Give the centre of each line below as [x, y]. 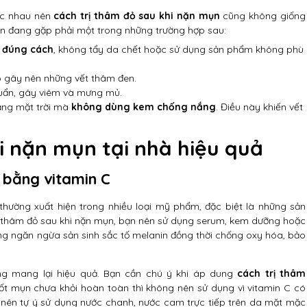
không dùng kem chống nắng [144, 107]
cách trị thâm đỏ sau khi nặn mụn [137, 16]
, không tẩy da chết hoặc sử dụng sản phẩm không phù [179, 49]
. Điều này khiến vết [259, 107]
